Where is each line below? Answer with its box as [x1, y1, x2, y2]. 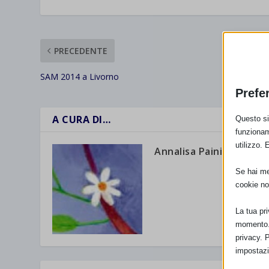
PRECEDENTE [54, 44, 108, 56]
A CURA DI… [52, 112, 111, 126]
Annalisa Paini [154, 144, 223, 158]
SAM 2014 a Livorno [40, 70, 119, 82]
